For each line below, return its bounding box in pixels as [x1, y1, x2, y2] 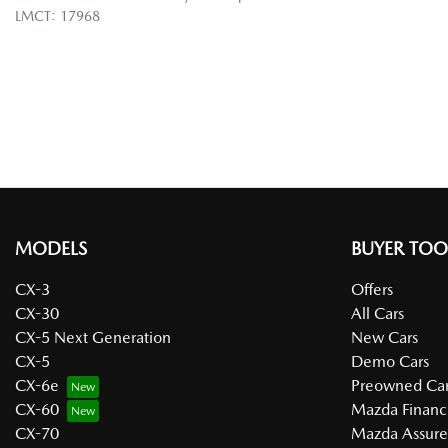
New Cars [351, 328, 418, 348]
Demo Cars [351, 352, 429, 372]
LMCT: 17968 [15, 8, 100, 25]
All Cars [351, 304, 404, 324]
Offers [351, 280, 393, 300]
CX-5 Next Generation [15, 328, 171, 348]
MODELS [15, 238, 87, 260]
